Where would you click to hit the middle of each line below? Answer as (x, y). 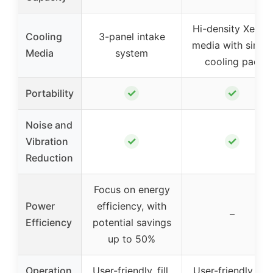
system (132, 53)
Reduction (49, 158)
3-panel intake (132, 36)
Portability (50, 93)
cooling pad (232, 61)
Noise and (49, 125)
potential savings (132, 222)
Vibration (47, 141)
